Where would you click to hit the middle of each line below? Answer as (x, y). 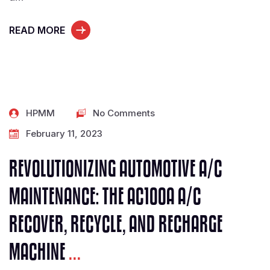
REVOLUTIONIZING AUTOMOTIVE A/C (116, 170)
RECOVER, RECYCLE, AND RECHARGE (116, 225)
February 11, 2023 (64, 133)
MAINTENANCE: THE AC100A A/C (105, 197)
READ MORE (37, 30)
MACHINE (39, 253)
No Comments (124, 113)
